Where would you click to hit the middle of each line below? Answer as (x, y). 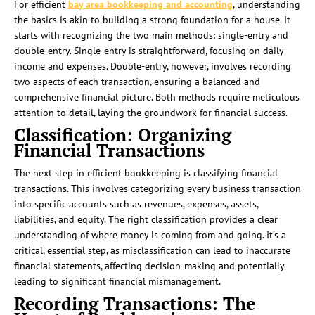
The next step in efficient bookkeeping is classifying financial (146, 173)
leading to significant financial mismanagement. (117, 282)
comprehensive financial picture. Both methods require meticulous (157, 97)
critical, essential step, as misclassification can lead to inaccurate (152, 251)
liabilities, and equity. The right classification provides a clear (146, 220)
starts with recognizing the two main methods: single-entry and (151, 36)
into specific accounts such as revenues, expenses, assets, (136, 204)
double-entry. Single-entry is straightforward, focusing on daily (149, 51)
